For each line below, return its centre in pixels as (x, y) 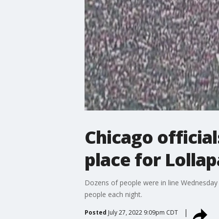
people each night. (113, 194)
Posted (95, 212)
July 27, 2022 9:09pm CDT (143, 212)
